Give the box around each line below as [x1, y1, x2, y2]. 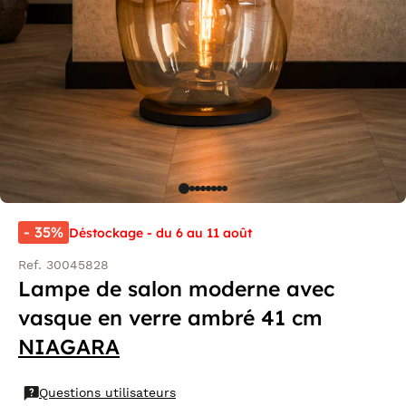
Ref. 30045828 [18, 257, 109, 272]
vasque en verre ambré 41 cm [18, 304, 323, 331]
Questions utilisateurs [39, 385, 176, 400]
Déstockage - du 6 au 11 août [69, 224, 252, 241]
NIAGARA [18, 333, 120, 360]
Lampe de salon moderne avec [18, 275, 334, 302]
